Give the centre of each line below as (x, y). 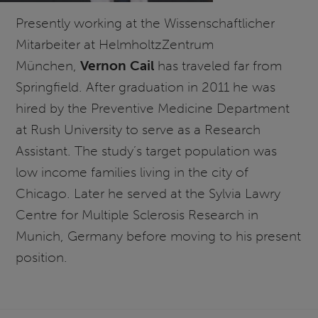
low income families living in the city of (132, 172)
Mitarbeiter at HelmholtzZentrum (115, 44)
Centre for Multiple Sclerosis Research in (137, 214)
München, (48, 65)
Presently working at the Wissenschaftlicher (146, 23)
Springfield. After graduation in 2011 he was (146, 87)
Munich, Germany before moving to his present (159, 236)
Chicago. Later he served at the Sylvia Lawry (148, 193)
